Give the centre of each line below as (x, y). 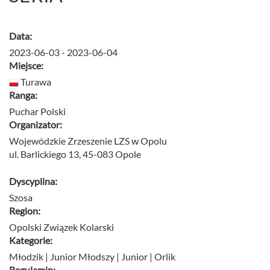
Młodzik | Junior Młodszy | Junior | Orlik (92, 256)
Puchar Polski (37, 111)
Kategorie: (31, 240)
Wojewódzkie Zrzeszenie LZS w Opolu (88, 141)
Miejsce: (26, 65)
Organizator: (36, 124)
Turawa (35, 82)
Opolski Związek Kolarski (61, 227)
